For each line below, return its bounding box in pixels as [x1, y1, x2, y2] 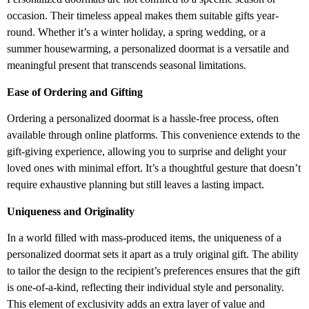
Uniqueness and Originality [7, 205, 134, 217]
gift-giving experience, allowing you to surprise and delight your [7, 146, 286, 158]
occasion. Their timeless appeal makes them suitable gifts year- [7, 10, 279, 22]
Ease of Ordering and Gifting [7, 86, 143, 98]
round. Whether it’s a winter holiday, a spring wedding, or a [7, 26, 266, 39]
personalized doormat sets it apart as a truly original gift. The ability [7, 248, 299, 261]
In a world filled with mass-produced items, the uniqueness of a [7, 232, 281, 244]
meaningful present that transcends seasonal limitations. [7, 59, 246, 72]
